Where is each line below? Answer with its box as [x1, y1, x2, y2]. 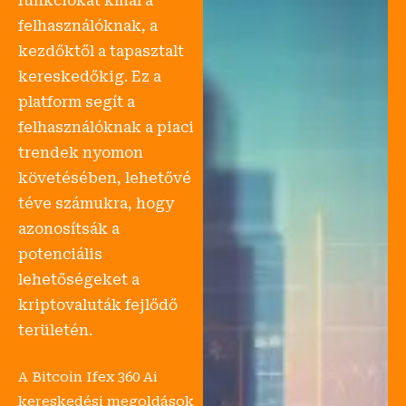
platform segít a [18, 93, 135, 111]
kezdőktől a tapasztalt [18, 43, 184, 61]
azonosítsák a [18, 220, 120, 238]
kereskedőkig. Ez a [18, 68, 161, 86]
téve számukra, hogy [18, 195, 174, 213]
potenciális [18, 246, 102, 264]
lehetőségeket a [18, 271, 140, 289]
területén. [18, 322, 92, 340]
